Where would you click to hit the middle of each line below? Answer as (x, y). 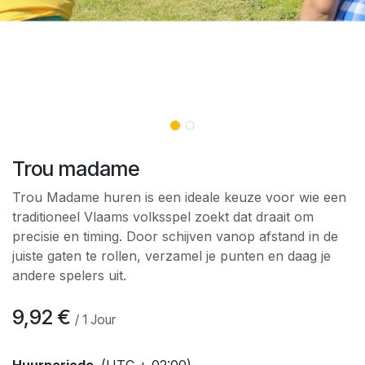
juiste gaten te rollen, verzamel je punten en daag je (172, 255)
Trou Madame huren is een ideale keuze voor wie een (179, 197)
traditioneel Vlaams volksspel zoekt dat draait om (163, 216)
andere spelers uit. (69, 275)
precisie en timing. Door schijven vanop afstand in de (175, 236)
